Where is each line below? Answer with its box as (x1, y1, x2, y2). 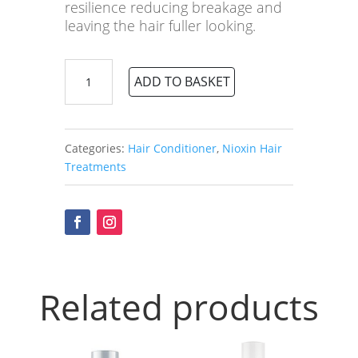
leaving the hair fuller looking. (64, 16, 256, 36)
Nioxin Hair (221, 140, 282, 156)
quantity (63, 170, 109, 186)
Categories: (64, 140, 128, 156)
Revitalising (63, 133, 125, 149)
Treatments (64, 158, 126, 174)
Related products (38, 283, 319, 331)
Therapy (63, 115, 108, 131)
